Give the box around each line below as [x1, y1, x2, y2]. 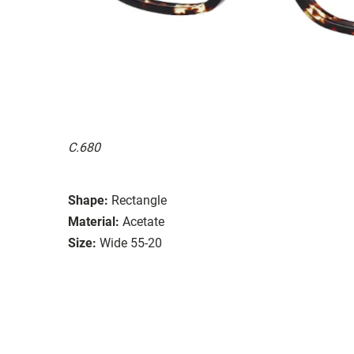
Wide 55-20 [100, 235, 162, 250]
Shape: [68, 192, 108, 208]
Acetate [122, 213, 164, 229]
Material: [68, 213, 119, 229]
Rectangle [111, 192, 167, 208]
